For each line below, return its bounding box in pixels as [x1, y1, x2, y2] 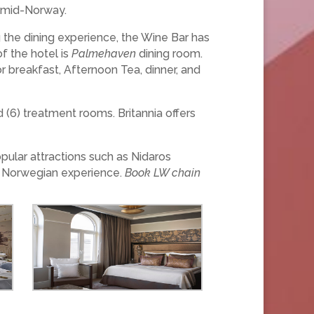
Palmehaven [71, 47, 136, 61]
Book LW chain [125, 166, 200, 180]
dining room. [136, 47, 203, 61]
